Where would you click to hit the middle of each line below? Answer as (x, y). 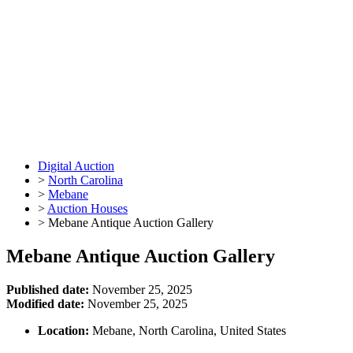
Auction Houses (87, 208)
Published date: (48, 289)
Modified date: (45, 303)
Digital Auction (76, 166)
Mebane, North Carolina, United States (188, 330)
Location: (63, 330)
